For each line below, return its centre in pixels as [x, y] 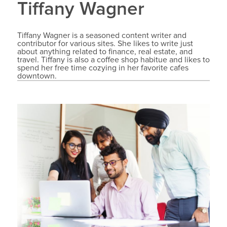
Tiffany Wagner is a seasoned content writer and [102, 36]
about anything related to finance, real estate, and [105, 52]
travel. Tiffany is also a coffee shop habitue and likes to [113, 60]
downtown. [37, 76]
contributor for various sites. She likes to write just [105, 44]
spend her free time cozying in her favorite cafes [103, 68]
